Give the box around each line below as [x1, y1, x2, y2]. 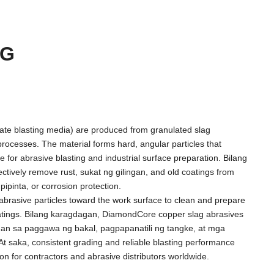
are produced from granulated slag [76, 125, 210, 135]
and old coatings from [150, 167, 234, 177]
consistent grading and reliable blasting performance [32, 237, 235, 247]
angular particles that [140, 139, 221, 149]
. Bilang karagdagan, [20, 209, 102, 219]
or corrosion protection [31, 181, 119, 191]
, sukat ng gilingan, [75, 167, 150, 177]
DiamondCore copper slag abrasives [102, 209, 243, 219]
